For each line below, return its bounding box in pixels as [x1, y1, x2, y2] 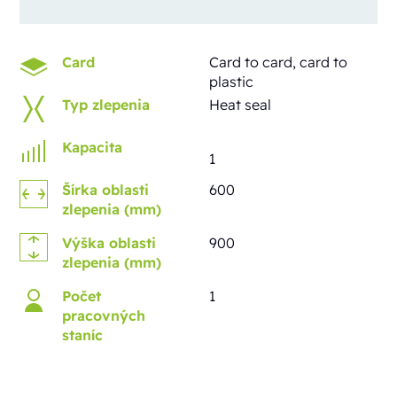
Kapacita [62, 138, 123, 157]
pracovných [62, 307, 146, 325]
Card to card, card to [209, 53, 347, 72]
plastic [209, 73, 253, 91]
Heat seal [209, 96, 271, 114]
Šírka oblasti [62, 181, 150, 199]
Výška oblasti [62, 234, 157, 253]
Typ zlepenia [62, 96, 151, 114]
